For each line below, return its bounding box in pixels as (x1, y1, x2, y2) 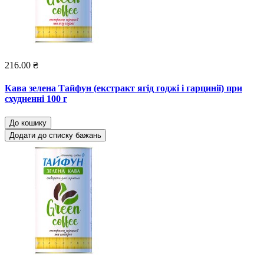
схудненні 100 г (5, 93, 67, 104)
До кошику (9, 118, 47, 128)
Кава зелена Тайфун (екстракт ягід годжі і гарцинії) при (5, 82, 242, 93)
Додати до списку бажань (9, 131, 101, 140)
